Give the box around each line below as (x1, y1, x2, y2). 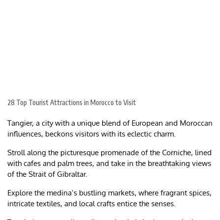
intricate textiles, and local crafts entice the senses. (7, 199, 176, 209)
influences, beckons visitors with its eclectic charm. (7, 129, 178, 139)
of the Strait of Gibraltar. (7, 169, 87, 179)
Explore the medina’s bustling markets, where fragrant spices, (7, 188, 212, 198)
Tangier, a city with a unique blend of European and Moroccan (7, 118, 213, 128)
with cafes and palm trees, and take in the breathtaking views (7, 159, 211, 168)
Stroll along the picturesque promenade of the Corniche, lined (7, 148, 212, 158)
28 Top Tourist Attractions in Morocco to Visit (7, 98, 136, 107)
